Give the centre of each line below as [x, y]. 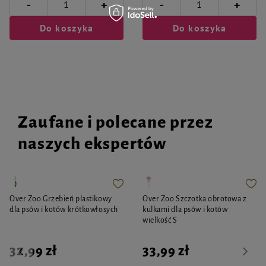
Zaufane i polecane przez [115, 122]
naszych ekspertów [92, 144]
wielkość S [160, 220]
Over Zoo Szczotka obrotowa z [195, 199]
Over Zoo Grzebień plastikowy [61, 199]
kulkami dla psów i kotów [185, 210]
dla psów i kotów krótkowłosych [64, 210]
